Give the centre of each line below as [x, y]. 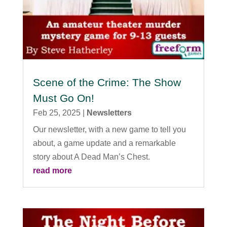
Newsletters [109, 112]
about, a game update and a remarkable [104, 143]
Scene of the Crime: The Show [107, 82]
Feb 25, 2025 [56, 112]
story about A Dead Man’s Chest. [91, 157]
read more [52, 170]
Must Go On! [63, 98]
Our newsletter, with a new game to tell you [109, 129]
